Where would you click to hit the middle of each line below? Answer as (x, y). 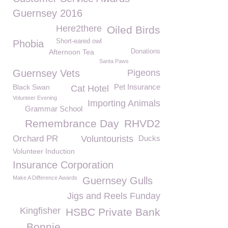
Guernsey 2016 (48, 13)
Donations (146, 51)
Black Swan (31, 87)
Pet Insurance (137, 87)
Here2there (79, 28)
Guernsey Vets (46, 73)
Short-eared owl (79, 41)
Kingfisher (40, 211)
